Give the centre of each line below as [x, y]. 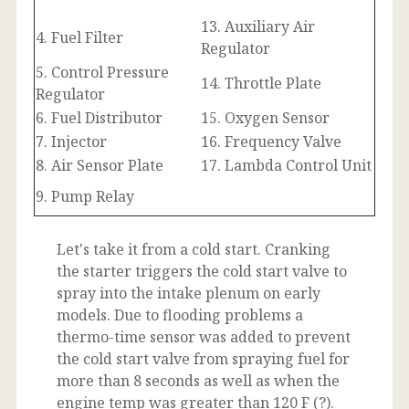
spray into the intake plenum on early [189, 293]
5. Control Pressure [102, 72]
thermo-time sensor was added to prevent [204, 336]
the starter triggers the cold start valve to [202, 271]
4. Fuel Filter [83, 37]
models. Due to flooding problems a [180, 315]
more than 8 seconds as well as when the [198, 380]
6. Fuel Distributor [99, 117]
